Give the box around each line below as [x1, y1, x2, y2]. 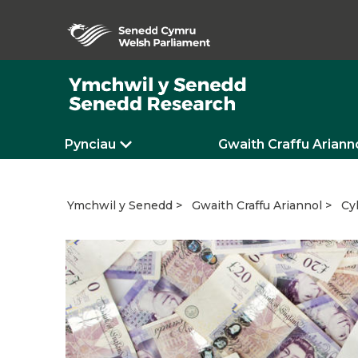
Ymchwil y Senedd [67, 198, 173, 213]
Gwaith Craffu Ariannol [192, 198, 322, 213]
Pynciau [65, 137, 116, 152]
